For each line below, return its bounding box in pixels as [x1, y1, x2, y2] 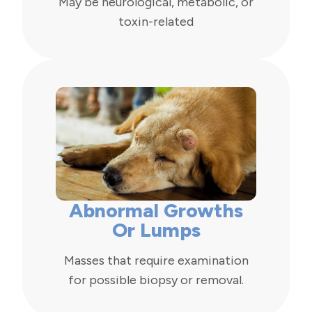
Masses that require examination [63, 252, 249, 268]
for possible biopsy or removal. [68, 272, 244, 288]
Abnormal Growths [69, 198, 243, 222]
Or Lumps [111, 217, 201, 242]
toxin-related [118, 14, 194, 30]
